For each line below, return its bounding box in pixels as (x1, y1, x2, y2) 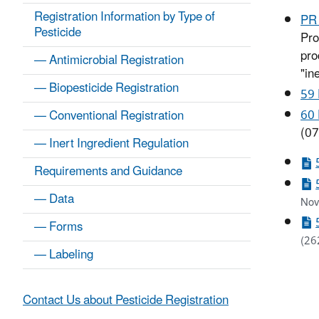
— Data (34, 187, 74, 213)
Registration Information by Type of (34, 4, 215, 31)
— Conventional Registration (34, 103, 184, 130)
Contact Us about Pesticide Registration (23, 288, 229, 314)
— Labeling (34, 242, 93, 268)
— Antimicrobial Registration (34, 48, 184, 74)
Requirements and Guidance (34, 159, 182, 185)
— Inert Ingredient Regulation (34, 131, 189, 157)
